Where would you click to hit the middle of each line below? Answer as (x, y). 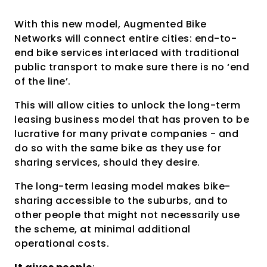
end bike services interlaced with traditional (127, 52)
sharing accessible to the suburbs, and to (121, 200)
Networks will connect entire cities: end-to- (125, 38)
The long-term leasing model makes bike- (122, 186)
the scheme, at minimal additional (103, 229)
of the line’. (43, 81)
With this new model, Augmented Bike (111, 24)
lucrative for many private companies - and (126, 133)
